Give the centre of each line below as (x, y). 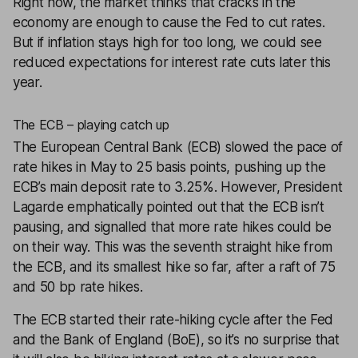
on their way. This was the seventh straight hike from (173, 247)
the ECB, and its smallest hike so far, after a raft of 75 (174, 267)
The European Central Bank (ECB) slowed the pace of (178, 147)
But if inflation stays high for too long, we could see (167, 42)
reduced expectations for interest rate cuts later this (172, 62)
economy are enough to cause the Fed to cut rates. (169, 22)
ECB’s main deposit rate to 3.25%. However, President (178, 187)
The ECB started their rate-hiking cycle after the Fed (173, 320)
